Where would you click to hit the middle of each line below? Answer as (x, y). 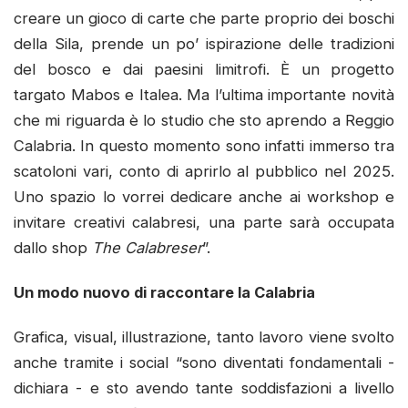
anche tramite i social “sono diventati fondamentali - (204, 363)
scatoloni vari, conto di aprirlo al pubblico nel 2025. (204, 171)
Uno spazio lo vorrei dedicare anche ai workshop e (204, 196)
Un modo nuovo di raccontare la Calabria (164, 292)
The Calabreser (147, 247)
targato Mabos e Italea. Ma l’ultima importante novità (204, 94)
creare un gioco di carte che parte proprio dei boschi (204, 18)
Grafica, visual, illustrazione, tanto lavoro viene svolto (204, 337)
